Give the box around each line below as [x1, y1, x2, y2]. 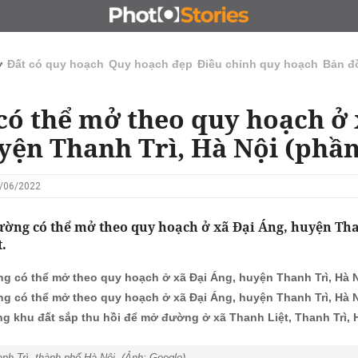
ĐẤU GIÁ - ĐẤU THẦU [97, 10, 203, 22]
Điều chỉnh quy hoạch [197, 58, 318, 70]
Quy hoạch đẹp [109, 58, 193, 70]
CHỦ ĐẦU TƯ [17, 10, 82, 22]
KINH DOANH [219, 10, 284, 22]
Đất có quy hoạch [7, 58, 104, 70]
